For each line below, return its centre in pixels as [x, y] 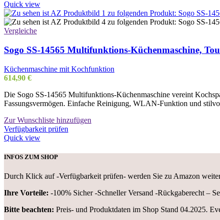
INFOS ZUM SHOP [31, 157]
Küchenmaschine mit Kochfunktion [59, 69]
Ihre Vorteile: [27, 193]
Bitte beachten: [29, 210]
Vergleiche [20, 31]
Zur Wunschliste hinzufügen [48, 120]
